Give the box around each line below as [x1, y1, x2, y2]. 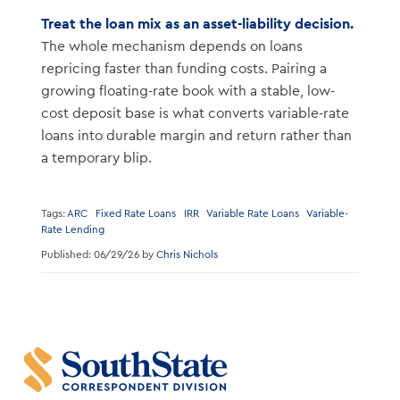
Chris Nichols [155, 250, 218, 261]
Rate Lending [40, 225, 104, 236]
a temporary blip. [40, 151, 152, 166]
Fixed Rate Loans [95, 209, 176, 220]
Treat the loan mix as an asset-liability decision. [40, 14, 354, 34]
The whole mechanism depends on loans [40, 39, 303, 54]
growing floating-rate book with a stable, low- [40, 84, 335, 99]
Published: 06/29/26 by [40, 250, 156, 261]
